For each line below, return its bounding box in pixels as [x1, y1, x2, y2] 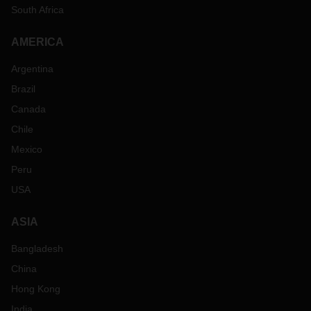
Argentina [11, 63, 53, 74]
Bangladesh [11, 243, 63, 254]
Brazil [11, 83, 35, 94]
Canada [11, 103, 46, 115]
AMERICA [11, 36, 64, 48]
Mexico [11, 144, 42, 155]
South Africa [11, 4, 64, 15]
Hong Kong [11, 283, 60, 294]
